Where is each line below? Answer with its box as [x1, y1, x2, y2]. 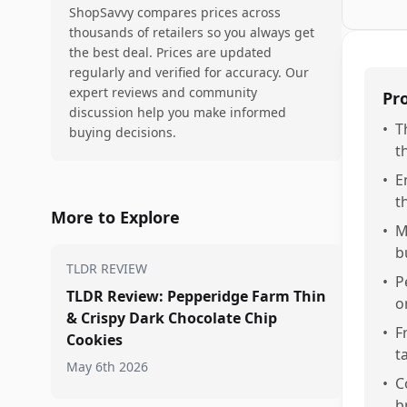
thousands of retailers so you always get [69, 24, 314, 41]
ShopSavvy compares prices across [69, 4, 281, 21]
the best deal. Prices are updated [69, 44, 272, 61]
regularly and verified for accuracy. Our [69, 64, 309, 81]
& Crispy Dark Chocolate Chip [66, 308, 277, 328]
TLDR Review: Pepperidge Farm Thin [66, 286, 326, 306]
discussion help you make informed [69, 104, 286, 121]
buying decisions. [69, 124, 176, 141]
